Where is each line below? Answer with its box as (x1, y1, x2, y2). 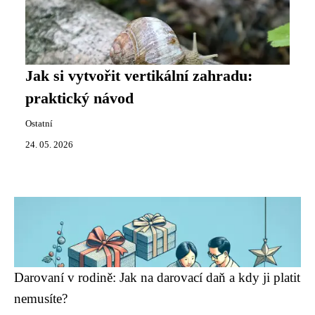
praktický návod (25, 90, 134, 107)
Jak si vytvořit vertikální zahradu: (25, 67, 252, 84)
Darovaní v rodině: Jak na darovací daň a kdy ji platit (14, 270, 300, 285)
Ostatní (25, 119, 53, 129)
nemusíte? (14, 291, 67, 306)
